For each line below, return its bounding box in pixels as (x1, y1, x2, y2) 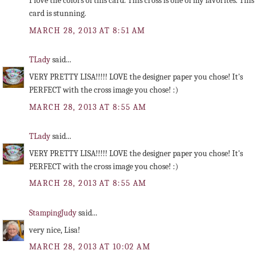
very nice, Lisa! (29, 225, 80, 236)
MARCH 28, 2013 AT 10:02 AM (29, 242, 151, 252)
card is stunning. (29, 8, 86, 19)
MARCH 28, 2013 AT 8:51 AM (29, 25, 145, 36)
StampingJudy (29, 208, 78, 218)
